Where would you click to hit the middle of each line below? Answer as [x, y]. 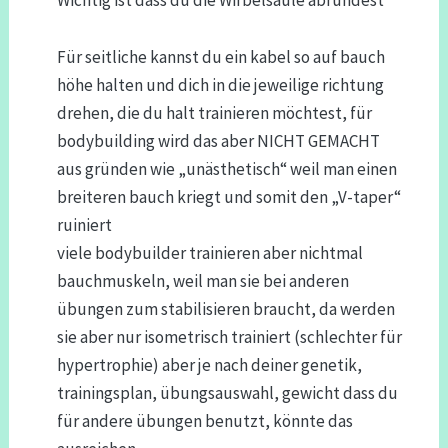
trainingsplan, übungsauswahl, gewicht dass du [227, 393]
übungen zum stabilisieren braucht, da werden [225, 309]
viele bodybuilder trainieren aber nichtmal [209, 253]
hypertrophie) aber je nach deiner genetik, [209, 365]
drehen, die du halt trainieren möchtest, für [214, 113]
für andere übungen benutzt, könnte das [204, 421]
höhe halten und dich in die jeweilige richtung [220, 85]
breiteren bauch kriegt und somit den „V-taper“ [228, 197]
